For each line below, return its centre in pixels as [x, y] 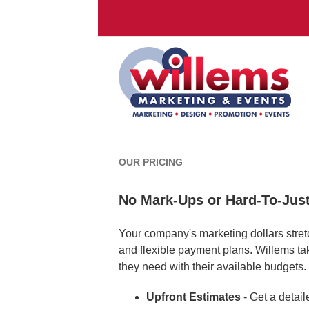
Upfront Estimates [193, 297]
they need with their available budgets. [212, 267]
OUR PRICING [151, 162]
